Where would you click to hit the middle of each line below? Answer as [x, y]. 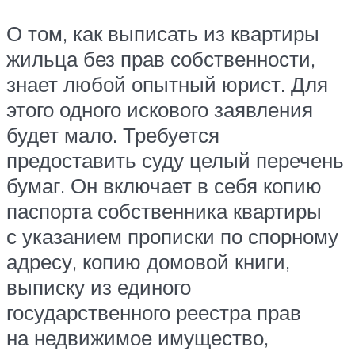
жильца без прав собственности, [161, 59]
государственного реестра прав [154, 313]
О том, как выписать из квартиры [163, 34]
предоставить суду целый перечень [175, 160]
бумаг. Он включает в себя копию [164, 186]
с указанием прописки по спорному [172, 237]
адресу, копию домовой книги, [148, 262]
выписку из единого [99, 287]
